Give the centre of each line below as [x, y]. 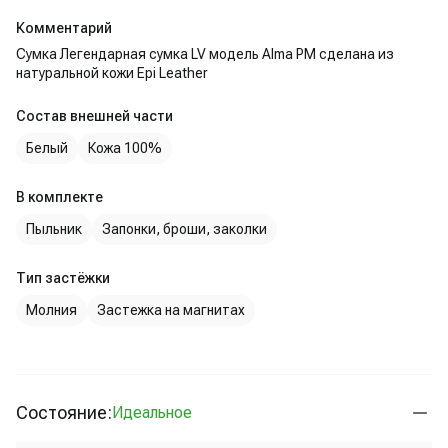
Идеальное [152, 412]
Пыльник [54, 229]
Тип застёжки [63, 278]
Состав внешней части [94, 116]
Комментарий [64, 28]
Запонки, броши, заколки [184, 229]
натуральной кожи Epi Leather [112, 73]
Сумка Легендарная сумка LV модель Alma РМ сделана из [205, 54]
